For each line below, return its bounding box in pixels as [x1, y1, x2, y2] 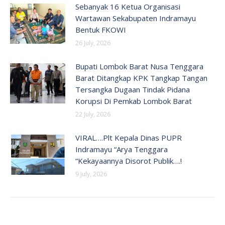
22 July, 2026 [75, 110, 110, 119]
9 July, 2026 [75, 170, 107, 178]
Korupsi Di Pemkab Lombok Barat [75, 96, 192, 106]
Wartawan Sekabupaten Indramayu [75, 13, 196, 23]
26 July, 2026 [75, 39, 110, 47]
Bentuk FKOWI [75, 25, 126, 35]
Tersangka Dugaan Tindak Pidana [75, 84, 190, 94]
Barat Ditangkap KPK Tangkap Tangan [75, 73, 207, 83]
